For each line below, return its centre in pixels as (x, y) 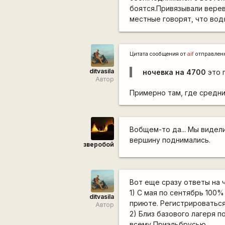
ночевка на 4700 (175, 72)
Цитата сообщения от (159, 54)
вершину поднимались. (170, 140)
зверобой (98, 144)
